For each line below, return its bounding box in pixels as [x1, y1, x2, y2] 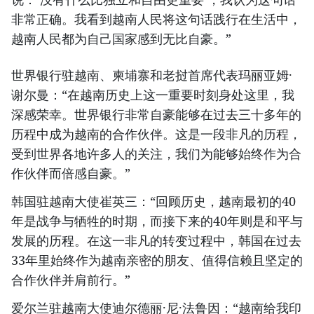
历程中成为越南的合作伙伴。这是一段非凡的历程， [11, 125, 301, 142]
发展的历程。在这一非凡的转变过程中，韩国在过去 [11, 232, 301, 249]
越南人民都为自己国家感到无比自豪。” [11, 30, 231, 47]
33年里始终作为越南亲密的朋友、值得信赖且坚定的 [11, 252, 303, 268]
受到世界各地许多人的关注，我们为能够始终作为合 [11, 145, 301, 162]
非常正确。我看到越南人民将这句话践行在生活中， [11, 11, 301, 27]
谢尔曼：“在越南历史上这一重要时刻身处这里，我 [11, 86, 294, 103]
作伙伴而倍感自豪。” [11, 165, 130, 182]
